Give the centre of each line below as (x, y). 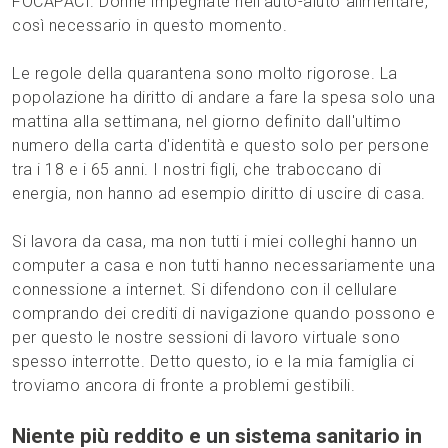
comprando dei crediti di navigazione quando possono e (224, 313)
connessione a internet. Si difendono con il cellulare (205, 289)
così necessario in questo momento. (150, 25)
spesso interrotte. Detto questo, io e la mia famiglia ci (213, 361)
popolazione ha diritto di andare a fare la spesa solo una (224, 97)
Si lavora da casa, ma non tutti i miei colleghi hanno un (215, 241)
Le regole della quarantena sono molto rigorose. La (205, 73)
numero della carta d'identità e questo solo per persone (221, 145)
